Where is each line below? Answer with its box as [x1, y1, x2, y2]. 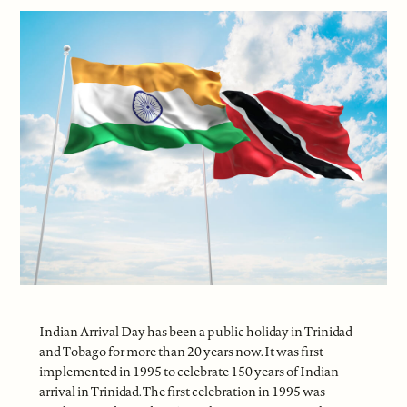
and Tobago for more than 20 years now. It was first [38, 342, 323, 362]
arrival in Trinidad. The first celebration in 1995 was [38, 382, 325, 402]
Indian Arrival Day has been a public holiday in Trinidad [38, 323, 352, 342]
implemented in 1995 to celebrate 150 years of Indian [38, 362, 339, 382]
